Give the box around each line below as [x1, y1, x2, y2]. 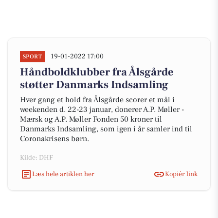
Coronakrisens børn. [20, 134, 89, 144]
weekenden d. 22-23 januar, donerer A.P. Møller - [20, 105, 184, 114]
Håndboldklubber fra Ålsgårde [20, 65, 174, 79]
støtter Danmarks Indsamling [20, 78, 168, 91]
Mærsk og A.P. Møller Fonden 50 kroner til [20, 114, 162, 124]
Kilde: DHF [20, 153, 53, 162]
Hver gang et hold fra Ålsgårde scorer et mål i [20, 95, 175, 105]
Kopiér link [165, 169, 198, 179]
